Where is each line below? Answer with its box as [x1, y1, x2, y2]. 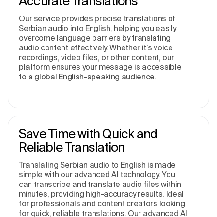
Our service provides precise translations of [19, 14, 175, 23]
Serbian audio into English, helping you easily [19, 24, 176, 32]
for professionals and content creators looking [19, 199, 185, 208]
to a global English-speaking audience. [19, 72, 156, 81]
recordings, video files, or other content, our [19, 53, 174, 62]
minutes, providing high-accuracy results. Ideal [19, 189, 184, 198]
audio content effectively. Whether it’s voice [19, 43, 173, 52]
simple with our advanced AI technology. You [19, 170, 175, 179]
